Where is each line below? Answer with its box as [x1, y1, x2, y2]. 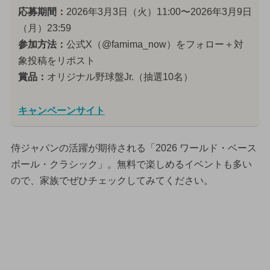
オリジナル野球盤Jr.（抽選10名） [46, 71, 193, 82]
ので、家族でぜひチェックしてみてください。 [10, 175, 213, 186]
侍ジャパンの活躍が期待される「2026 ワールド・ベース [10, 143, 257, 154]
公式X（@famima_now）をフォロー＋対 [66, 39, 243, 49]
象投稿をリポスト [17, 55, 95, 66]
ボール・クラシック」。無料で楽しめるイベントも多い [10, 159, 252, 170]
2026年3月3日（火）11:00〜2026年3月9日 [66, 6, 252, 17]
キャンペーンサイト [17, 105, 105, 116]
